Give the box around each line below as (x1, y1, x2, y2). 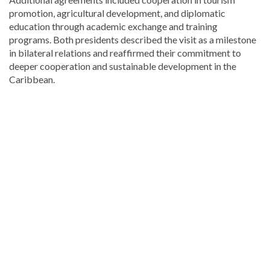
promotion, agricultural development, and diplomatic (9, 7, 225, 19)
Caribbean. (9, 73, 55, 85)
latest (8, 119, 32, 131)
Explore (8, 93, 40, 105)
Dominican (8, 133, 53, 145)
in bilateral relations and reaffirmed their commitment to (9, 46, 241, 58)
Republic (8, 146, 45, 158)
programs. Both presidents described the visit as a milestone (9, 33, 256, 45)
